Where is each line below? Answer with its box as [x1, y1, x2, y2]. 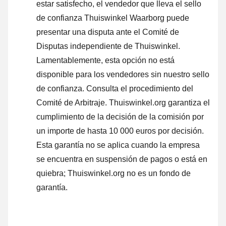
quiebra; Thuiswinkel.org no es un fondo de [36, 169, 191, 178]
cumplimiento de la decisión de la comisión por [36, 112, 204, 122]
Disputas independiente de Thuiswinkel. [36, 42, 180, 51]
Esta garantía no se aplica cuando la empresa [36, 141, 200, 150]
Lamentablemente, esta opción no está [36, 56, 175, 65]
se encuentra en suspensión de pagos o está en [36, 155, 207, 164]
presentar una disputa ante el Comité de [36, 28, 179, 37]
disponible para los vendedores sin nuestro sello [36, 70, 209, 79]
